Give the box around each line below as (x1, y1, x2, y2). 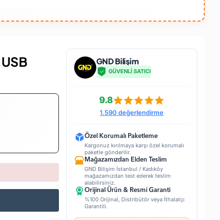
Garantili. (84, 203, 108, 210)
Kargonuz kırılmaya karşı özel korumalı (84, 142, 184, 149)
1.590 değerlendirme (100, 109, 164, 117)
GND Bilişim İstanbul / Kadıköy (84, 165, 163, 173)
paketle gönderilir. (84, 149, 131, 156)
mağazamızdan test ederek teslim (84, 172, 171, 180)
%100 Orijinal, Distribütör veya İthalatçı (84, 196, 185, 203)
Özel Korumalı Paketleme (84, 133, 158, 140)
